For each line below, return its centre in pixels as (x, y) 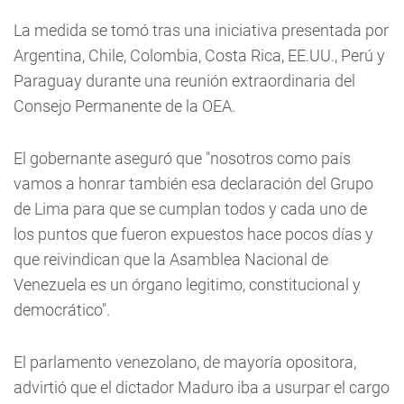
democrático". (62, 310)
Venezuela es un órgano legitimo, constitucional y (187, 285)
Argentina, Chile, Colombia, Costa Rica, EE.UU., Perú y (199, 55)
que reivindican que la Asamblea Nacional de (171, 259)
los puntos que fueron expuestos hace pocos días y (193, 234)
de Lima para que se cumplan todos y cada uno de (190, 209)
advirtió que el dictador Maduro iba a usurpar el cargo (202, 387)
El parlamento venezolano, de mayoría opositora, (185, 362)
